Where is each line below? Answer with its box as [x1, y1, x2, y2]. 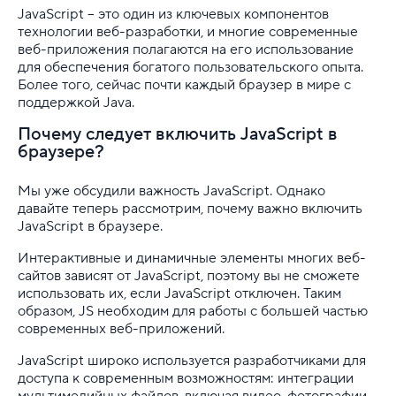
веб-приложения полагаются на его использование [18, 40, 354, 58]
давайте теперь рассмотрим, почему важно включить [18, 199, 362, 217]
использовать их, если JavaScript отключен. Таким [18, 284, 341, 302]
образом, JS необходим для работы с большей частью [18, 301, 368, 320]
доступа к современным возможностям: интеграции [18, 369, 354, 387]
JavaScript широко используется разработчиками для [18, 351, 366, 369]
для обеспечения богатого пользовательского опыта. [18, 57, 363, 76]
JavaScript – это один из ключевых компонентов [18, 4, 329, 23]
